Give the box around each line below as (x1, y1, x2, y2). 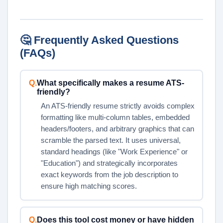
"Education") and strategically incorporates (40, 159, 178, 167)
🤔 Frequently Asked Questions (20, 34, 179, 47)
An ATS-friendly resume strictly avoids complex (40, 102, 195, 110)
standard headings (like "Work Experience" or (40, 147, 188, 156)
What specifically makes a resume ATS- (36, 78, 184, 87)
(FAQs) (20, 47, 55, 60)
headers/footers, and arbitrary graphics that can (40, 124, 194, 133)
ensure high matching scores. (40, 182, 137, 190)
